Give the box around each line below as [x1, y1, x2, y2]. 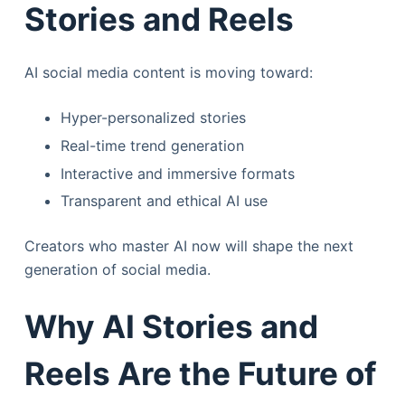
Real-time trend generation [60, 136, 244, 155]
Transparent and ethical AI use [60, 192, 268, 211]
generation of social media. [24, 260, 211, 279]
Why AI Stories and [24, 307, 318, 346]
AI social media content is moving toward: [24, 63, 313, 82]
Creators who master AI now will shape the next [24, 237, 353, 256]
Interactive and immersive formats [60, 164, 295, 183]
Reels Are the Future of [24, 354, 377, 393]
